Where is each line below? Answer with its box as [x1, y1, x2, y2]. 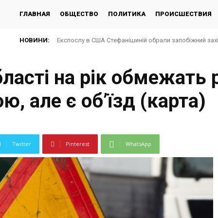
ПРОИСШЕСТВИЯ [155, 10, 212, 18]
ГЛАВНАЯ [19, 10, 50, 18]
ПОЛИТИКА [108, 10, 145, 18]
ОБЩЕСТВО [60, 10, 98, 18]
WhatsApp [126, 140, 151, 148]
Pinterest [66, 140, 90, 148]
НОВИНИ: [19, 36, 50, 44]
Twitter [12, 140, 31, 148]
